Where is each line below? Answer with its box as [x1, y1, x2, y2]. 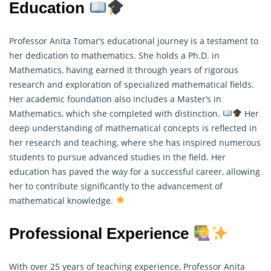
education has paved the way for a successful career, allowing [9, 165, 260, 177]
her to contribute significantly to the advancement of [9, 180, 223, 192]
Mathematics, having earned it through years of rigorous [9, 64, 238, 76]
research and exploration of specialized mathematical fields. [9, 78, 254, 90]
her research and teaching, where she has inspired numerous [9, 136, 261, 148]
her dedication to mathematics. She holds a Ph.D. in [9, 49, 220, 61]
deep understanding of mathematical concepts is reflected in [9, 122, 257, 134]
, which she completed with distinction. [62, 107, 223, 119]
